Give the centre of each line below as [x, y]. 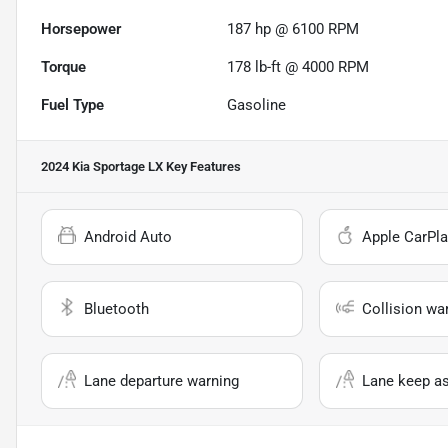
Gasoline [257, 105]
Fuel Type [72, 105]
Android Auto [128, 237]
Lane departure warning [161, 381]
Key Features [202, 167]
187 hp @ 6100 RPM [293, 29]
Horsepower [81, 29]
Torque [63, 67]
